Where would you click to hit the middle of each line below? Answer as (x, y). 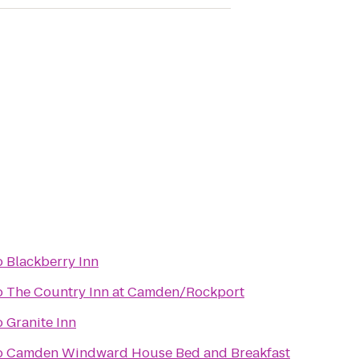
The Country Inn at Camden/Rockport (125, 292)
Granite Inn (41, 323)
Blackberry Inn (52, 262)
